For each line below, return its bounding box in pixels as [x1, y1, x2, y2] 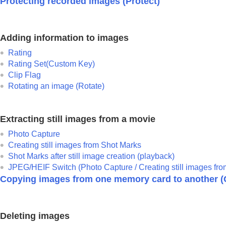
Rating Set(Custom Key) [8, 59, 95, 68]
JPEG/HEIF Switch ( [8, 162, 81, 172]
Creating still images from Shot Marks [8, 140, 141, 149]
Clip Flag [8, 70, 41, 79]
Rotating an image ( [8, 81, 78, 90]
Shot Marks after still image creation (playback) [8, 151, 175, 160]
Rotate [78, 81, 102, 90]
